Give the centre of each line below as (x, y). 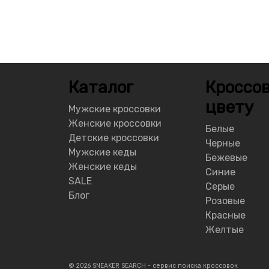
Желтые (225, 230)
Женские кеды (103, 167)
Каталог (101, 88)
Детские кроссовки (114, 138)
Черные (223, 144)
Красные (225, 216)
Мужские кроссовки (115, 109)
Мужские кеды (102, 153)
